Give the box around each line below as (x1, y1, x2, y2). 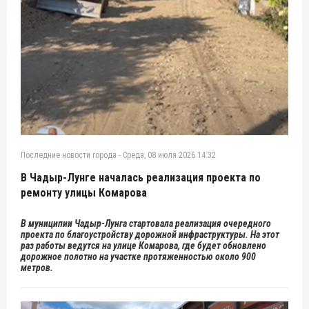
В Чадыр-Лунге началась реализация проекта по (21, 170, 261, 184)
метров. (21, 261, 53, 273)
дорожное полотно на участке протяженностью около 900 (21, 250, 256, 262)
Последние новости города (21, 150, 117, 160)
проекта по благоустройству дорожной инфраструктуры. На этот (21, 228, 279, 240)
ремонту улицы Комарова (21, 186, 147, 199)
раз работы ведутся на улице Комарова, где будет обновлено (21, 239, 266, 251)
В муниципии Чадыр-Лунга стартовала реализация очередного (21, 217, 271, 229)
